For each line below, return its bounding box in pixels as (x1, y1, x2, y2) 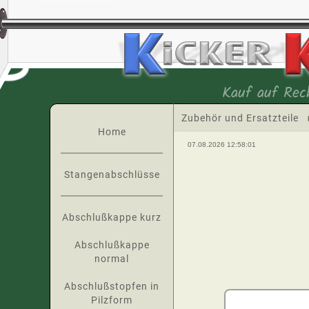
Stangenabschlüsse (63, 169, 160, 180)
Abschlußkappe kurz (62, 212, 161, 223)
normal (94, 253, 129, 264)
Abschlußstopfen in (64, 281, 159, 292)
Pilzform (91, 295, 132, 306)
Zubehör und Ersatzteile (181, 112, 299, 123)
